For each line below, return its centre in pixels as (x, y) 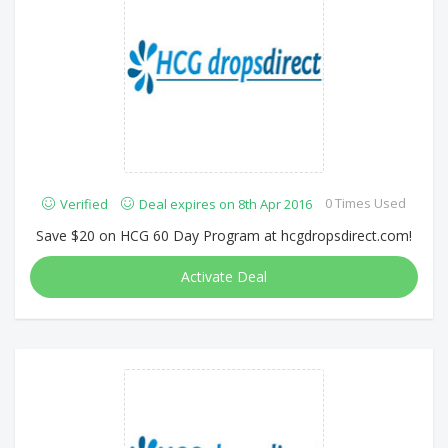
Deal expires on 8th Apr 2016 (225, 203)
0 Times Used (365, 202)
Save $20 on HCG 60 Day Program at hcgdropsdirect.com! (224, 235)
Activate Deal (224, 276)
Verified (84, 203)
